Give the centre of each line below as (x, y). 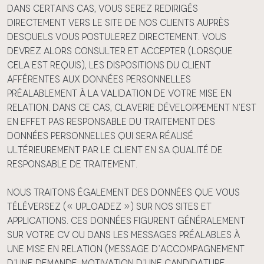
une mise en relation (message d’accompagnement (126, 249)
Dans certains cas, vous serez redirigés (103, 9)
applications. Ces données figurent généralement (126, 221)
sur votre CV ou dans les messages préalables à (123, 235)
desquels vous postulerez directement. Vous (117, 37)
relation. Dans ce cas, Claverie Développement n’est (132, 108)
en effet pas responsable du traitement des (111, 122)
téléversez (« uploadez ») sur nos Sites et (109, 207)
